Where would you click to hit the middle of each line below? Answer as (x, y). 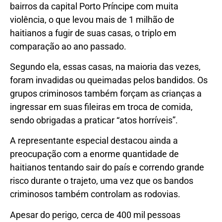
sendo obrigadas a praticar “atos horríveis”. (94, 120)
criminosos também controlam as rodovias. (95, 194)
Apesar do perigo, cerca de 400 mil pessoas (95, 215)
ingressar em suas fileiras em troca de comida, (101, 107)
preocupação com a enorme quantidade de (94, 154)
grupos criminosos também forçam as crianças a (106, 93)
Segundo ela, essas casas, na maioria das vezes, (105, 66)
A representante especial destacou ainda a (94, 141)
